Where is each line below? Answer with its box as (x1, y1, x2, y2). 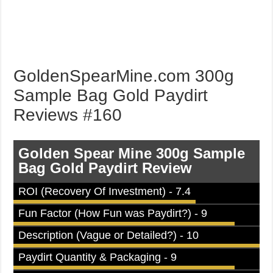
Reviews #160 (13, 105, 122, 124)
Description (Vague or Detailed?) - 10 (18, 229, 199, 241)
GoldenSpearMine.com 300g (13, 66, 235, 85)
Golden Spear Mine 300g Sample (18, 145, 246, 161)
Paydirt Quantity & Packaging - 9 (18, 251, 177, 263)
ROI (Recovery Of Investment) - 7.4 (18, 185, 191, 197)
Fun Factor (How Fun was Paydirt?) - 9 (18, 207, 208, 219)
